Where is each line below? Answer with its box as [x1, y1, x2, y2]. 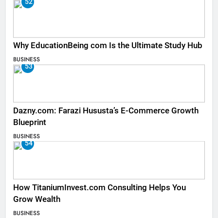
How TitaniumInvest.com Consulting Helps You [13, 182, 186, 192]
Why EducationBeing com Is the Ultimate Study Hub [13, 41, 204, 51]
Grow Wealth [13, 194, 60, 204]
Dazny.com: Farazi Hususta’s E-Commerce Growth [13, 106, 199, 116]
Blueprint [13, 118, 46, 127]
